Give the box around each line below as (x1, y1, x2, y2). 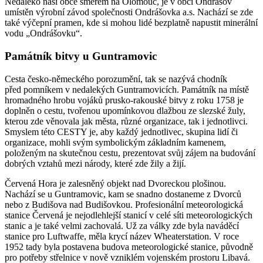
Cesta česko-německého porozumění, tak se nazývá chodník (5, 73, 227, 84)
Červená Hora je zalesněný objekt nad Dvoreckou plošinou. (5, 178, 226, 188)
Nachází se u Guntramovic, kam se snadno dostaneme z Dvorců (5, 188, 241, 199)
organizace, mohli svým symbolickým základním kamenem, (5, 137, 226, 147)
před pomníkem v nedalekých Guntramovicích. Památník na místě (5, 84, 249, 95)
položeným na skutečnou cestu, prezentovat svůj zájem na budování (5, 147, 255, 158)
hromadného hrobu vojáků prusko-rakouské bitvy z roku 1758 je (5, 95, 244, 105)
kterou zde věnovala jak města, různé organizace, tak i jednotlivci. (5, 116, 248, 126)
